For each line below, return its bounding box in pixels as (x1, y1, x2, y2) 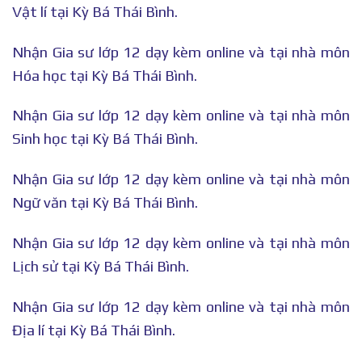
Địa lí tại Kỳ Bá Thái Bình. (12, 321, 175, 339)
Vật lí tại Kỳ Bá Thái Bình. (12, 2, 178, 20)
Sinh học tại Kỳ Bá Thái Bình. (12, 130, 198, 148)
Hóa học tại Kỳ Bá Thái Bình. (12, 66, 197, 84)
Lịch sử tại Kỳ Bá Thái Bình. (12, 257, 189, 275)
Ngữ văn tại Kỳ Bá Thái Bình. (12, 194, 198, 212)
